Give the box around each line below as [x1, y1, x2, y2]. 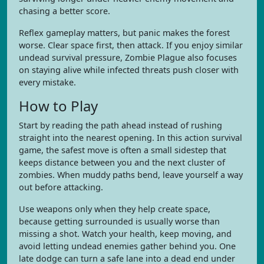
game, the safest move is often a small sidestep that [19, 144, 226, 156]
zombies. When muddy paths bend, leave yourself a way [19, 169, 243, 180]
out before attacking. [19, 181, 103, 193]
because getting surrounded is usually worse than [19, 216, 220, 227]
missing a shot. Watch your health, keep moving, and [19, 228, 232, 239]
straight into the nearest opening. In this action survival [19, 132, 242, 143]
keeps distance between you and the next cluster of [19, 157, 225, 168]
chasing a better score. [19, 5, 110, 16]
